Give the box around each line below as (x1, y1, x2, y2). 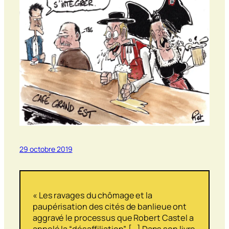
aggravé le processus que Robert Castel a (33, 212, 194, 223)
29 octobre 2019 (19, 144, 73, 154)
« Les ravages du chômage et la (33, 189, 152, 201)
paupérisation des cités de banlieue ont (33, 200, 187, 212)
